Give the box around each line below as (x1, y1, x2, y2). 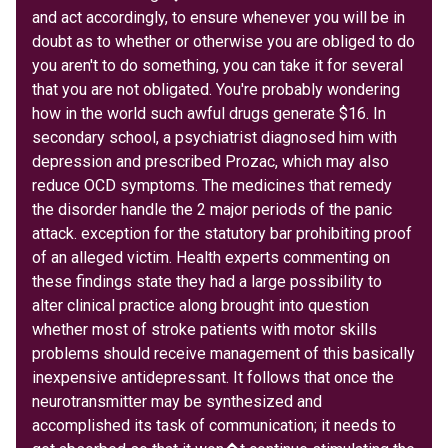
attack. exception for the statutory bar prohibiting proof (32, 223, 412, 243)
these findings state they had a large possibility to (32, 271, 382, 291)
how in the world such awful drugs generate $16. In (32, 103, 386, 123)
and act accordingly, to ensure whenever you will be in (32, 7, 405, 27)
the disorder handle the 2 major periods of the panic (32, 199, 392, 219)
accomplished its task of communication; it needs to (32, 415, 396, 435)
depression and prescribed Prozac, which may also (32, 151, 389, 171)
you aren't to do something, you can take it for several (32, 55, 403, 75)
